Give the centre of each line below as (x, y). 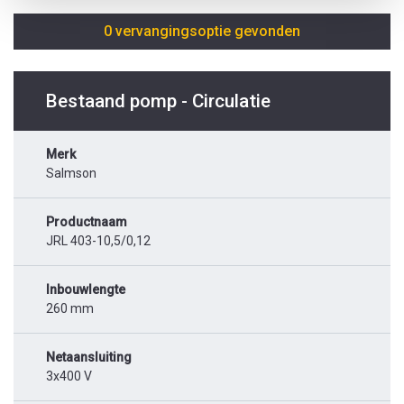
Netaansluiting (89, 358)
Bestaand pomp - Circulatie (158, 101)
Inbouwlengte (86, 290)
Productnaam (87, 222)
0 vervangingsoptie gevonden (202, 32)
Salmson (71, 174)
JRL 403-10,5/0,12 (98, 241)
